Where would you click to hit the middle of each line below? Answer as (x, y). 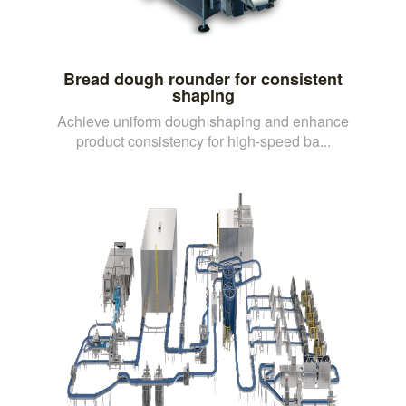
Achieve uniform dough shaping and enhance (203, 121)
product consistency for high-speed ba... (203, 140)
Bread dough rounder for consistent (203, 78)
